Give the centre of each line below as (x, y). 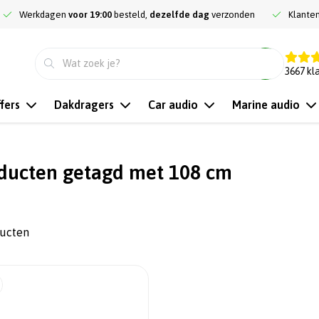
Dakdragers (84, 105)
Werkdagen (44, 15)
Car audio (173, 105)
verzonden (232, 15)
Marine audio (266, 105)
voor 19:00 (90, 15)
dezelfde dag (179, 15)
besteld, (131, 15)
